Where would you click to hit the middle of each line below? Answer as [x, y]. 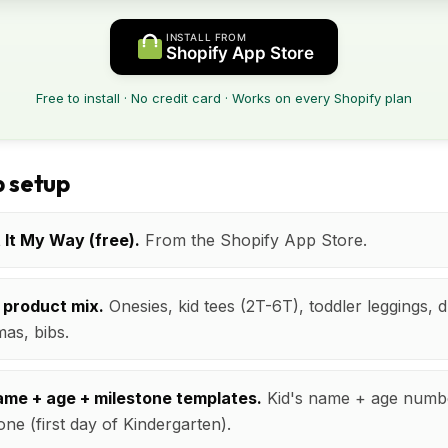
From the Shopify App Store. [253, 239]
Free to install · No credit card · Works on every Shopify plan [224, 97]
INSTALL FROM [206, 36]
